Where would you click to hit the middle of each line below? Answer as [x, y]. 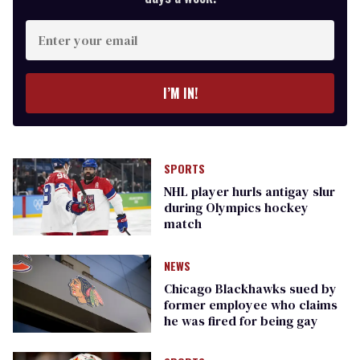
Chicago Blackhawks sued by [250, 288]
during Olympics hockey [236, 208]
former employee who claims [250, 304]
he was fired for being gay [241, 320]
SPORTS [184, 169]
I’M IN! [180, 93]
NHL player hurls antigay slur [249, 192]
